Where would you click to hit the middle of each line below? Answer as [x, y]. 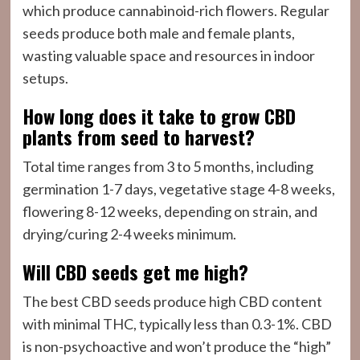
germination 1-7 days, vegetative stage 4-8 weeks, [178, 189]
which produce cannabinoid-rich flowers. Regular [176, 10]
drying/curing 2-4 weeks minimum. [129, 234]
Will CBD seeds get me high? [135, 272]
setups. [45, 78]
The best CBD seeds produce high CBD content [172, 301]
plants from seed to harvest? [138, 137]
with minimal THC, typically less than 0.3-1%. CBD [177, 324]
